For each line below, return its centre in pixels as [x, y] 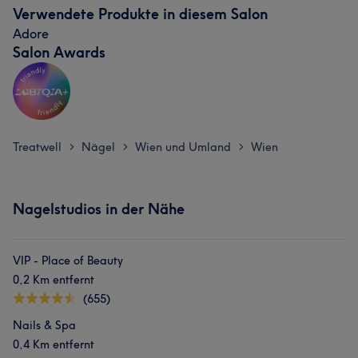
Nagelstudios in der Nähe [99, 209]
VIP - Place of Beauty [68, 261]
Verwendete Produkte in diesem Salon [140, 14]
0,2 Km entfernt [54, 280]
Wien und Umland [183, 147]
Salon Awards [59, 52]
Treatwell [37, 147]
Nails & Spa [44, 325]
